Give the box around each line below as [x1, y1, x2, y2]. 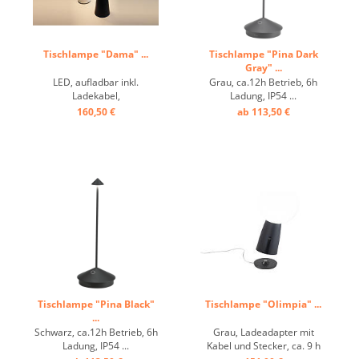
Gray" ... [244, 61, 282, 75]
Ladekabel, [71, 89, 120, 103]
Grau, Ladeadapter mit [212, 325, 314, 339]
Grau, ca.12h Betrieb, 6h [209, 75, 317, 89]
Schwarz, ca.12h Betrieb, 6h [34, 325, 158, 339]
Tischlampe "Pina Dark [208, 47, 318, 61]
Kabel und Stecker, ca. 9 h [206, 339, 321, 353]
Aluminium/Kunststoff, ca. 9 [34, 103, 157, 116]
